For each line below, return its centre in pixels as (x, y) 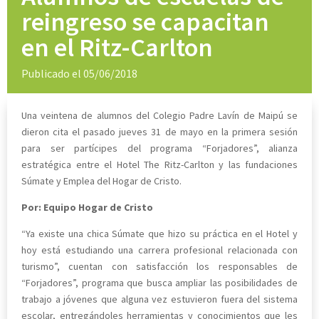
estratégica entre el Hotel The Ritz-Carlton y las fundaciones (159, 164)
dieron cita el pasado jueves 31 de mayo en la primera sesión (159, 131)
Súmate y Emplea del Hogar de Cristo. (101, 181)
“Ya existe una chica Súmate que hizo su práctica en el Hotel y (159, 233)
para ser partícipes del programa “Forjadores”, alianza (159, 148)
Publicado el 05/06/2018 (79, 73)
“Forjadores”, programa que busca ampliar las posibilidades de (159, 282)
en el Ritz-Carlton (117, 47)
